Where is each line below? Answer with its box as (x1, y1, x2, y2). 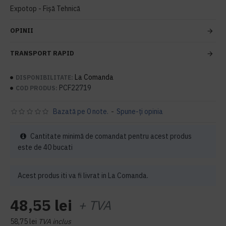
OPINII (10, 26, 33, 35)
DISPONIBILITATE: (16, 73, 73, 81)
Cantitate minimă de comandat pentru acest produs (29, 132, 192, 141)
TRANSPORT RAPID (10, 49, 74, 58)
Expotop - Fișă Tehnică (10, 4, 80, 13)
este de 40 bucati (18, 143, 73, 152)
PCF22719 (59, 83, 91, 92)
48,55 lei (10, 195, 72, 215)
